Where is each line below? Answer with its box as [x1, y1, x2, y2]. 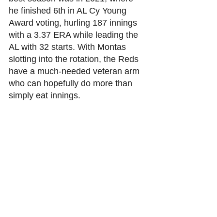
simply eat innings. [9, 90, 83, 100]
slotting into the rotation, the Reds [9, 54, 141, 64]
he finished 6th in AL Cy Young [9, 5, 129, 15]
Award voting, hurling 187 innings [9, 17, 139, 28]
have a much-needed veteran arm [9, 66, 142, 76]
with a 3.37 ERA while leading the [9, 30, 140, 40]
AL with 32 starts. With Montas [9, 42, 128, 52]
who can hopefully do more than [9, 78, 135, 88]
